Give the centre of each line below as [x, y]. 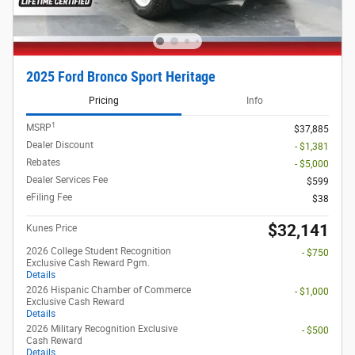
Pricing [103, 100]
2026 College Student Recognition [99, 252]
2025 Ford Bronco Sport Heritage [121, 77]
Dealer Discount [60, 145]
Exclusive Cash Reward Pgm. [88, 263]
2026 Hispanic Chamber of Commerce [109, 290]
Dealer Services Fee [67, 180]
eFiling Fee [49, 198]
